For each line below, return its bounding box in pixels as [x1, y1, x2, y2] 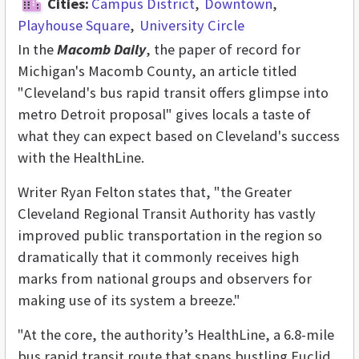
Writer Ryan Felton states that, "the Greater [18, 183, 292, 201]
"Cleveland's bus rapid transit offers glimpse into [18, 83, 329, 102]
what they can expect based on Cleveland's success [18, 127, 340, 145]
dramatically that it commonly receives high [18, 248, 299, 266]
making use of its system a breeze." [18, 291, 240, 309]
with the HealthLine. [18, 148, 144, 167]
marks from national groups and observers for [18, 269, 312, 288]
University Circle [139, 16, 244, 34]
